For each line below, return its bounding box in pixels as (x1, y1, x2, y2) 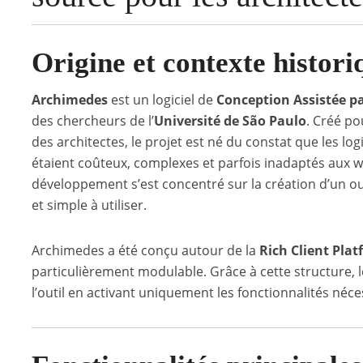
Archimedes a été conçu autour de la (32, 241, 259, 259)
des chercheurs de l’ (32, 112, 154, 130)
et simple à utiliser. (32, 196, 147, 214)
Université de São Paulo (154, 112, 306, 130)
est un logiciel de (108, 91, 216, 109)
